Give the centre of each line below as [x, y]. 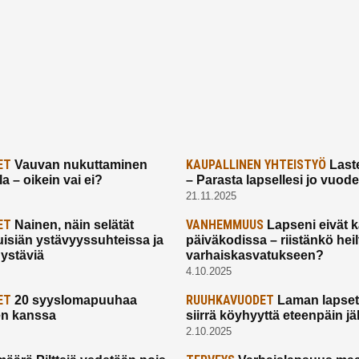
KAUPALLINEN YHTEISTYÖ [256, 164]
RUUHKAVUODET [230, 300]
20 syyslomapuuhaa [75, 300]
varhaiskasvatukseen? [254, 255]
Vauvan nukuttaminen [80, 164]
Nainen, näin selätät [73, 224]
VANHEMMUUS [224, 224]
